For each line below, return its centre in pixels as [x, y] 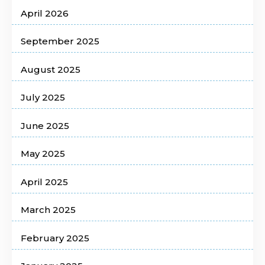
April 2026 [45, 13]
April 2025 [44, 182]
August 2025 [51, 69]
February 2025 [55, 238]
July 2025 [43, 98]
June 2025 [45, 125]
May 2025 [43, 154]
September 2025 [60, 41]
